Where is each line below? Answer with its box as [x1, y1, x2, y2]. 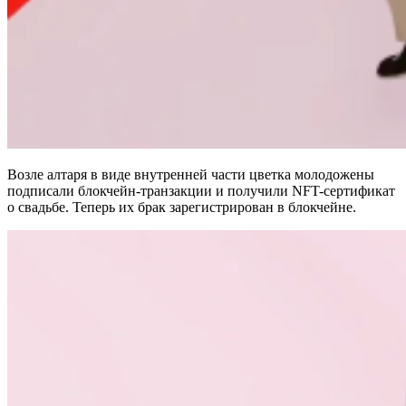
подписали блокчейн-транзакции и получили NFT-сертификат [7, 182, 395, 198]
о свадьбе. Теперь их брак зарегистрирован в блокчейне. [7, 198, 356, 215]
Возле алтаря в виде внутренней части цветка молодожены [7, 166, 374, 182]
